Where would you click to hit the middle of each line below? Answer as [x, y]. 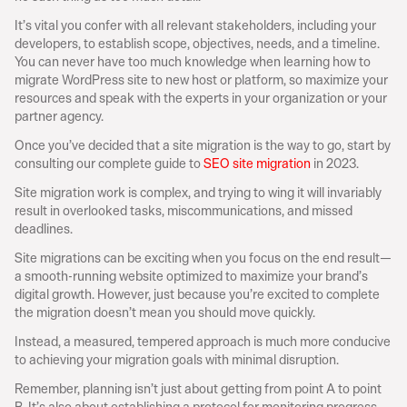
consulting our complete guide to [109, 163]
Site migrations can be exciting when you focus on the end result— [203, 258]
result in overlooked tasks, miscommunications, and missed [184, 210]
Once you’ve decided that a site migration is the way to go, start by [203, 145]
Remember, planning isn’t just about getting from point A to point [198, 388]
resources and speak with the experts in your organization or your [201, 98]
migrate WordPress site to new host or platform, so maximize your [201, 79]
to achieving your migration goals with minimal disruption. [177, 359]
